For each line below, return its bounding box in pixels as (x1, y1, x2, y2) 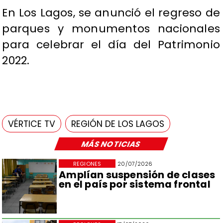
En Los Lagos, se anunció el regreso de (2, 5, 220, 21)
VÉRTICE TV (8, 117, 56, 130)
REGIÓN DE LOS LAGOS (71, 117, 165, 130)
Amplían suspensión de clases (59, 167, 216, 182)
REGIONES (73, 159, 101, 168)
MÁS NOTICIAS (79, 138, 143, 149)
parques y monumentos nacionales (2, 21, 220, 37)
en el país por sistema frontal (59, 177, 211, 191)
